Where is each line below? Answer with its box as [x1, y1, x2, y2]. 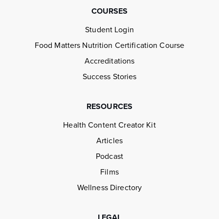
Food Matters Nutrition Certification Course [34, 41, 185, 50]
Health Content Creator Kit [63, 120, 156, 130]
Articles [96, 136, 123, 146]
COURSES [91, 6, 128, 16]
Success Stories [82, 72, 137, 82]
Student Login [85, 25, 134, 35]
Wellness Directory [77, 183, 142, 193]
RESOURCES [86, 102, 133, 111]
